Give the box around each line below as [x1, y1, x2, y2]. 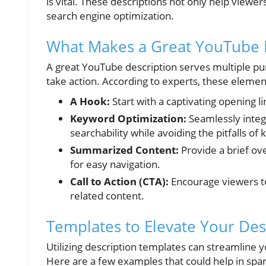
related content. [70, 188, 144, 202]
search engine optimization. [46, 8, 174, 23]
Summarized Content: [70, 142, 179, 157]
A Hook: [70, 94, 110, 108]
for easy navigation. [70, 157, 160, 171]
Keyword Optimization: [70, 111, 186, 125]
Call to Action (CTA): [70, 174, 169, 188]
